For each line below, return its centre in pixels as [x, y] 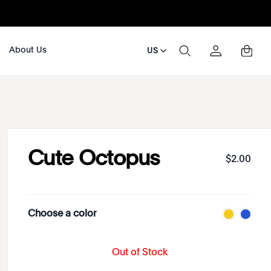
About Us [28, 50]
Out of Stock [139, 253]
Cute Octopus [94, 159]
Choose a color [62, 214]
